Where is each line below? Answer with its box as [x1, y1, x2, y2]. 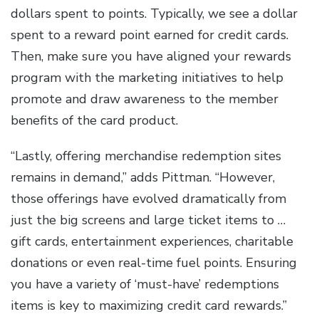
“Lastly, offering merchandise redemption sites [11, 147, 281, 165]
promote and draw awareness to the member [11, 90, 278, 108]
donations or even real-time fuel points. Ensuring [11, 254, 297, 272]
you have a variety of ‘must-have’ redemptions [11, 276, 279, 293]
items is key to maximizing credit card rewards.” [11, 297, 287, 315]
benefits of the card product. [11, 112, 178, 130]
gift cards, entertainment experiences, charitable [11, 233, 293, 251]
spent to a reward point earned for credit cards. [11, 26, 288, 44]
